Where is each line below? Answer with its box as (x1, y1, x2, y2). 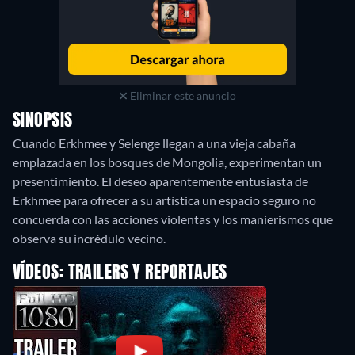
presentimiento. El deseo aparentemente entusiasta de (13, 174, 308, 189)
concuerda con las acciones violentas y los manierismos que (13, 212, 333, 227)
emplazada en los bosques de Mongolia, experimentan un (13, 155, 322, 170)
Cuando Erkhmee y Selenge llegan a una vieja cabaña (13, 136, 296, 151)
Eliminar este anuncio (127, 89, 236, 102)
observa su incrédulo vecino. (13, 231, 166, 246)
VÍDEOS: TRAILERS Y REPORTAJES (13, 265, 227, 282)
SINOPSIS (13, 113, 73, 130)
